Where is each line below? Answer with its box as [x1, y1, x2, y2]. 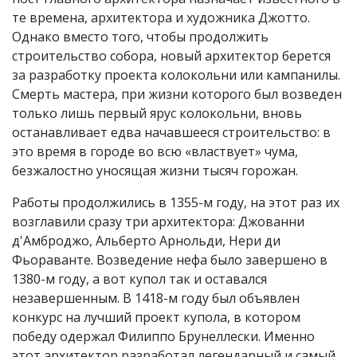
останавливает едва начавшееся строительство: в [12, 124, 331, 141]
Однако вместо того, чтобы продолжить [12, 28, 269, 45]
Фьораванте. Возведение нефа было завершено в [12, 251, 328, 269]
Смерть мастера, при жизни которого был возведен [12, 85, 342, 103]
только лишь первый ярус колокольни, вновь [12, 104, 302, 122]
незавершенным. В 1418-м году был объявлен [12, 289, 300, 307]
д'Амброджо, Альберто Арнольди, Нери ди [12, 232, 280, 249]
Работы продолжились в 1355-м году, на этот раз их [12, 194, 339, 211]
